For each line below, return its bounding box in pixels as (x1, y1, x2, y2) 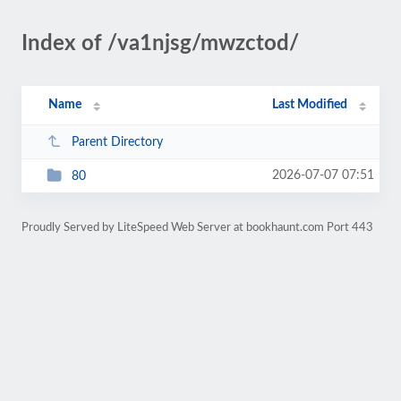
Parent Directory (71, 135, 163, 149)
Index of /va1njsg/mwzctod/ (21, 33, 299, 55)
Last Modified (272, 98, 348, 111)
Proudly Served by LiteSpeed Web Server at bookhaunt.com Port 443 (21, 222, 373, 233)
